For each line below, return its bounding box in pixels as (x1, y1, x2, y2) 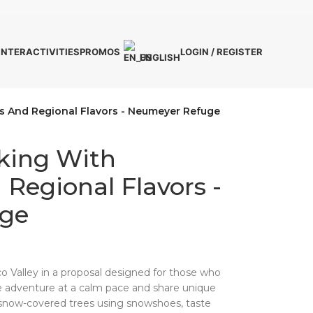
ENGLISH (139, 51, 180, 63)
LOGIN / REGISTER (180, 45, 263, 57)
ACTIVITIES (25, 45, 80, 57)
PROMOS (79, 45, 120, 57)
